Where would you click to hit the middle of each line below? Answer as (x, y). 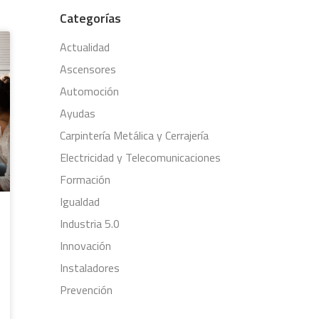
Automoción (89, 91)
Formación (85, 179)
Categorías (90, 18)
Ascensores (88, 69)
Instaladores (89, 268)
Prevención (86, 290)
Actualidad (84, 47)
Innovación (85, 246)
